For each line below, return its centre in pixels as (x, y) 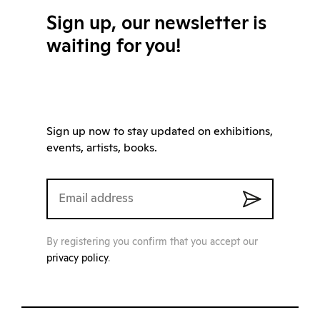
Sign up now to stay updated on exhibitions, (160, 132)
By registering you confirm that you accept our (152, 242)
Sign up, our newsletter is (156, 24)
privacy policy (77, 259)
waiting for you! (114, 47)
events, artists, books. (102, 148)
